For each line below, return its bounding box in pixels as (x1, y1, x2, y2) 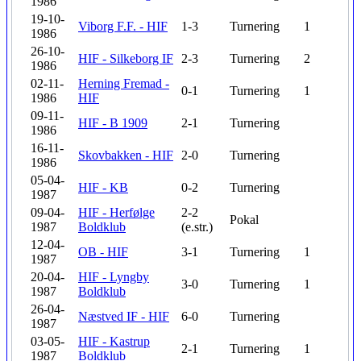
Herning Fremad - (78, 77, 169, 90)
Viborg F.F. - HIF (78, 19, 168, 33)
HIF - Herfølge (78, 205, 155, 219)
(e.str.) (181, 220, 213, 234)
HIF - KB (78, 180, 128, 194)
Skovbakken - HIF (78, 148, 173, 162)
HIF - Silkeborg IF (78, 52, 173, 65)
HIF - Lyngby (78, 270, 149, 284)
